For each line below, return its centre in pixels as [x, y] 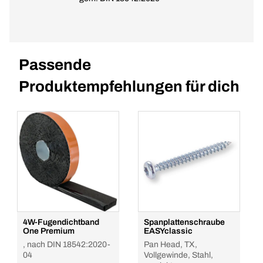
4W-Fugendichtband [61, 222]
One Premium [49, 231]
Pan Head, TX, [171, 245]
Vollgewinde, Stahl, [178, 255]
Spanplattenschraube [184, 222]
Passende [55, 65]
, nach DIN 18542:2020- [67, 245]
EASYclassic [168, 231]
